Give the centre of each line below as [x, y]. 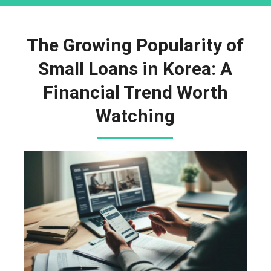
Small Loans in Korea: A [135, 69]
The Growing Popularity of [135, 45]
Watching [135, 116]
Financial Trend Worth [135, 92]
